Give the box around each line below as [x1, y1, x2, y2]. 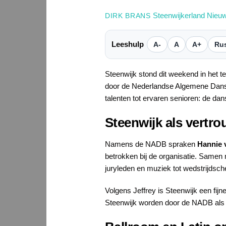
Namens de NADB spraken [105, 140, 197, 149]
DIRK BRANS [105, 12, 151, 20]
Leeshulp [111, 39, 144, 48]
